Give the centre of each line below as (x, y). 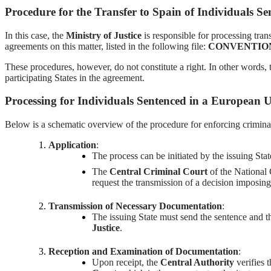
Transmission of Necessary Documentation (135, 206)
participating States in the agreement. (75, 77)
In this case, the (35, 35)
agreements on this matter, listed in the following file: (106, 46)
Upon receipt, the (126, 262)
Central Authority (197, 262)
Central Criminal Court (158, 172)
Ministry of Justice (104, 35)
